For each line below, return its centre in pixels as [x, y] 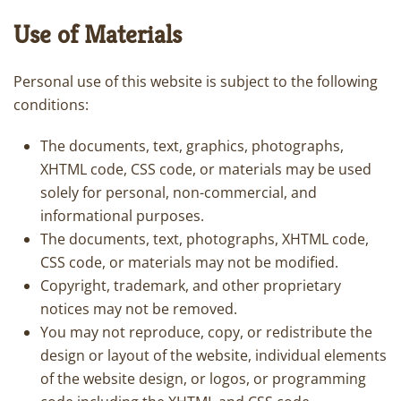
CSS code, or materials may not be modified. [189, 262]
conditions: [51, 105]
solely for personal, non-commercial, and [179, 192]
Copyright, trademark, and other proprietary [191, 286]
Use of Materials [98, 34]
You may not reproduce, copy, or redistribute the [206, 332]
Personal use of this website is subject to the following [196, 81]
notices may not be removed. [139, 309]
